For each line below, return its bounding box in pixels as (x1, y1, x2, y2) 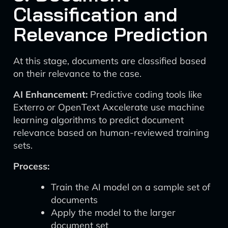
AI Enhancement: (13, 89, 88, 100)
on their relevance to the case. (13, 68, 141, 79)
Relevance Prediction (13, 22, 208, 46)
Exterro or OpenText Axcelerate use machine (13, 101, 205, 113)
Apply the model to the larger (51, 207, 176, 218)
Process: (13, 160, 49, 172)
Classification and (13, 2, 178, 26)
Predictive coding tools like (88, 89, 202, 100)
